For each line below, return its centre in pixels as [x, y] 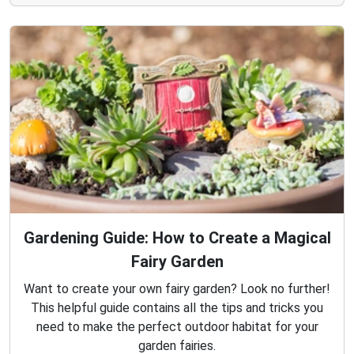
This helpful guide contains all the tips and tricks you [177, 307]
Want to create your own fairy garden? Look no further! [177, 288]
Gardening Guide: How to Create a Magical [177, 237]
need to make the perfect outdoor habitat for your [177, 326]
